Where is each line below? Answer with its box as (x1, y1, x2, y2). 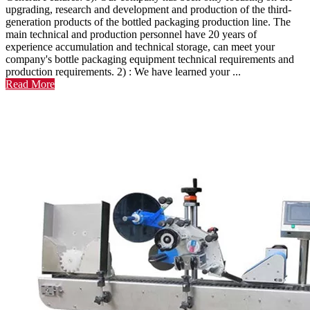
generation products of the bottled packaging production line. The (6, 16, 291, 28)
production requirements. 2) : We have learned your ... (6, 66, 241, 77)
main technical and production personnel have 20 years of (6, 28, 257, 40)
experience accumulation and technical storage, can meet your (6, 41, 275, 53)
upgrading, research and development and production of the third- (6, 3, 291, 15)
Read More (6, 78, 55, 90)
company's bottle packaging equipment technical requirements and (6, 53, 294, 65)
